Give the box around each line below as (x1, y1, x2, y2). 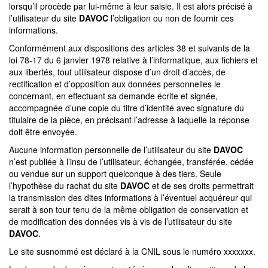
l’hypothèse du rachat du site (9, 179, 120, 191)
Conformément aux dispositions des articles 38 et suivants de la (9, 41, 250, 54)
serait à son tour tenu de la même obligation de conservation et (9, 203, 248, 215)
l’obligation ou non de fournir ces (108, 11, 234, 24)
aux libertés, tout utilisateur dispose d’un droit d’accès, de (9, 65, 226, 78)
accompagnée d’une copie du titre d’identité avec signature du (9, 101, 244, 114)
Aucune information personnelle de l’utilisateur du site (9, 143, 214, 156)
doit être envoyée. (9, 125, 77, 138)
